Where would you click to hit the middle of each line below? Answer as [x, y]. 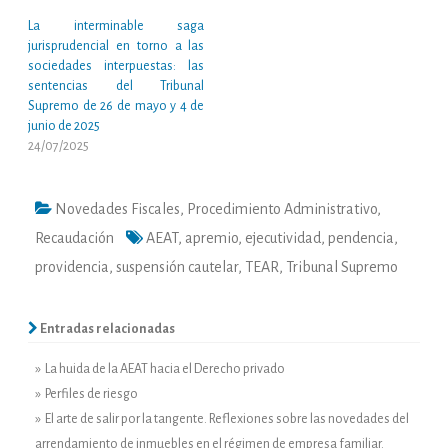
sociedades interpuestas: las [116, 66]
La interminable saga [116, 26]
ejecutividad [283, 238]
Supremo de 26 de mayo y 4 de [116, 106]
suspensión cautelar [177, 267]
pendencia [361, 238]
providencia [72, 267]
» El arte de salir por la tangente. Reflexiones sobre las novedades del [222, 419]
